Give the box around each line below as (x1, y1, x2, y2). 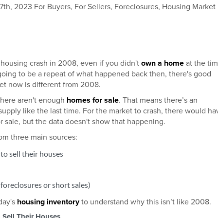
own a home (141, 58, 184, 68)
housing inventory (17, 197, 79, 207)
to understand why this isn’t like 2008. (79, 197, 211, 207)
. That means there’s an (119, 95, 198, 105)
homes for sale (67, 95, 119, 105)
